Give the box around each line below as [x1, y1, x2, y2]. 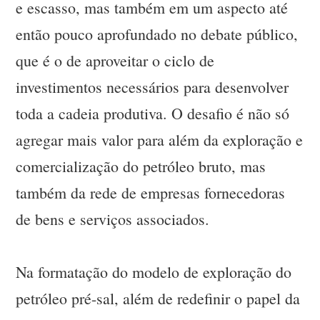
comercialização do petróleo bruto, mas [16, 156, 266, 177]
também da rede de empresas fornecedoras [16, 182, 286, 204]
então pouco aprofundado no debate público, [16, 24, 299, 45]
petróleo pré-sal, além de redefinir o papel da [16, 288, 301, 309]
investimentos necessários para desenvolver [16, 76, 289, 98]
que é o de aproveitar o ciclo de [16, 50, 215, 71]
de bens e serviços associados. [16, 209, 210, 230]
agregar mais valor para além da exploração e [16, 129, 304, 151]
